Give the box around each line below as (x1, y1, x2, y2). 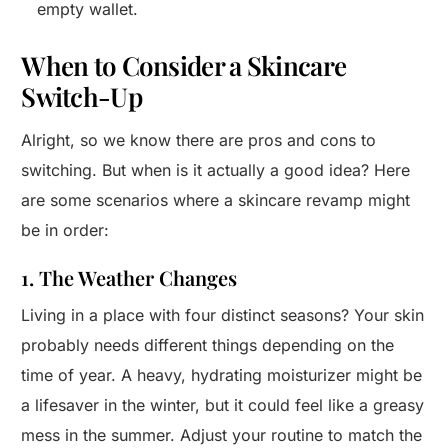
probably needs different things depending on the (21, 335, 395, 356)
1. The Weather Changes (21, 264, 238, 292)
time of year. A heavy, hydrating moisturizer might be (21, 365, 423, 386)
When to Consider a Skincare (21, 48, 347, 84)
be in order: (21, 220, 110, 241)
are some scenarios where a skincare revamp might (21, 190, 411, 211)
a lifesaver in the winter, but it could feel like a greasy (21, 395, 425, 416)
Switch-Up (21, 79, 142, 115)
